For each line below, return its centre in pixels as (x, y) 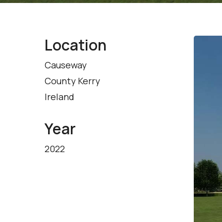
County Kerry (72, 81)
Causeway (66, 65)
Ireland (59, 97)
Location (76, 45)
